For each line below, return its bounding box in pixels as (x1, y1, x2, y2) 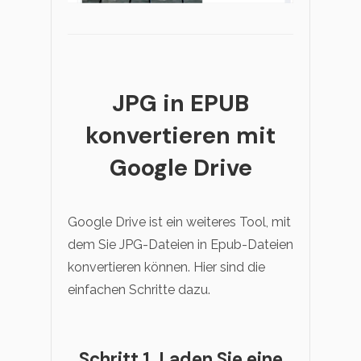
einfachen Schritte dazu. (68, 281, 210, 297)
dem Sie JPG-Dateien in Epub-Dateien (68, 236, 293, 252)
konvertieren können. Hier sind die (68, 259, 265, 275)
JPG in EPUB (112, 87, 249, 118)
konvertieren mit (85, 119, 276, 151)
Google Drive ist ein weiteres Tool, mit (68, 214, 291, 230)
